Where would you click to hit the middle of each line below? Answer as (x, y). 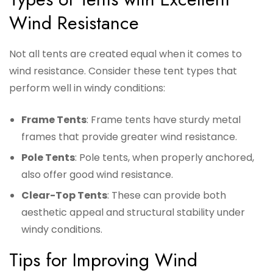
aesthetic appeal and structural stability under (133, 213)
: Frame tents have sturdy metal (164, 120)
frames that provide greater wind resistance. (129, 137)
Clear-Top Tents (64, 196)
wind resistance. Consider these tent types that (123, 71)
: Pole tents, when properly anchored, (165, 158)
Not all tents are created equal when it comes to (126, 54)
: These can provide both (167, 196)
